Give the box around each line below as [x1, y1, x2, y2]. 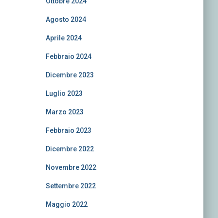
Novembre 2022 [45, 163, 96, 171]
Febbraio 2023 [45, 127, 91, 134]
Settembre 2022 [45, 182, 96, 190]
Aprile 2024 [45, 34, 82, 42]
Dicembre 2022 [45, 145, 94, 153]
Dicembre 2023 [45, 71, 94, 79]
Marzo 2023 [45, 108, 84, 116]
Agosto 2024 [45, 16, 86, 23]
